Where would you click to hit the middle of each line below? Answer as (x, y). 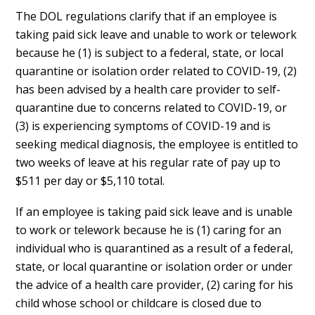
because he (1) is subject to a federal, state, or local (150, 53)
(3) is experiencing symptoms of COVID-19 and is (143, 126)
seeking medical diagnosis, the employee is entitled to (157, 144)
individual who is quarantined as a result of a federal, (155, 248)
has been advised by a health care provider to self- (148, 89)
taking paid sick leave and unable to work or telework (156, 34)
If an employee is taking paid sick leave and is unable (154, 212)
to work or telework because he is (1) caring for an (149, 230)
